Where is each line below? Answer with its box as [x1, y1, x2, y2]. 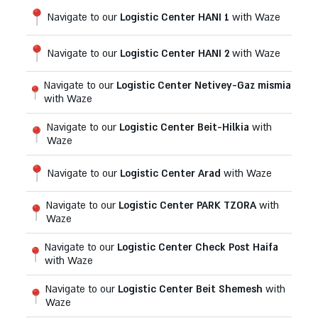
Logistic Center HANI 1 [119, 10, 232, 24]
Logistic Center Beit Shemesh [118, 283, 266, 297]
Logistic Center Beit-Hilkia [119, 121, 252, 135]
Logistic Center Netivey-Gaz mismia [116, 79, 291, 93]
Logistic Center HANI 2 [119, 46, 232, 60]
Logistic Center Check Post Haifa [116, 241, 278, 255]
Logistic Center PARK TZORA [118, 199, 259, 213]
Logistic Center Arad [119, 166, 224, 180]
